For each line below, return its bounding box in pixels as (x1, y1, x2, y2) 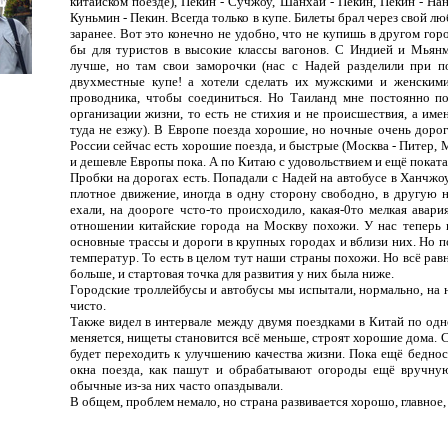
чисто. (70, 298, 106, 313)
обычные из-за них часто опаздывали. (70, 378, 283, 393)
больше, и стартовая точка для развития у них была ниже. (70, 266, 394, 281)
